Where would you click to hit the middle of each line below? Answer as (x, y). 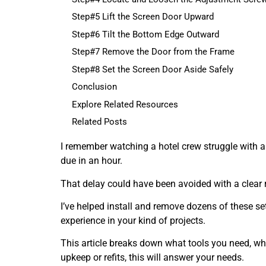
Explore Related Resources (125, 104)
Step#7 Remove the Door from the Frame (153, 52)
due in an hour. (91, 161)
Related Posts (99, 122)
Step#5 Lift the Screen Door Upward (143, 17)
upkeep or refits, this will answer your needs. (152, 258)
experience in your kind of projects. (133, 221)
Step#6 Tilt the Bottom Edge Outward (145, 34)
